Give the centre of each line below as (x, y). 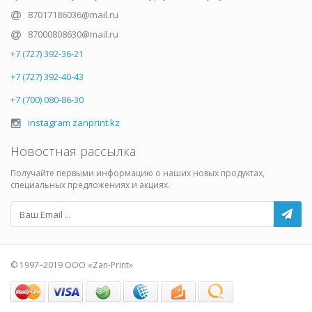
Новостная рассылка (73, 151)
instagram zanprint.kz (74, 123)
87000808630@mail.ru (73, 34)
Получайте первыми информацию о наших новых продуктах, (138, 173)
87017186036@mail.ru (73, 15)
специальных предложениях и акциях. (90, 185)
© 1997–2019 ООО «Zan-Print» (72, 265)
